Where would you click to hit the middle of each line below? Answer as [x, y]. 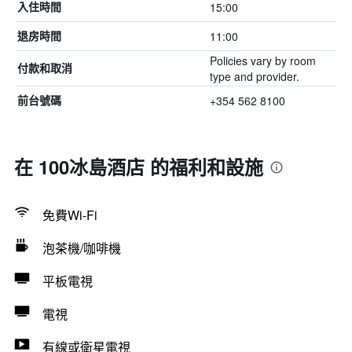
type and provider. [254, 76]
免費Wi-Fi [70, 215]
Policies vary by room [262, 60]
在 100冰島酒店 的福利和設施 [139, 167]
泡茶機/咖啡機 [82, 248]
